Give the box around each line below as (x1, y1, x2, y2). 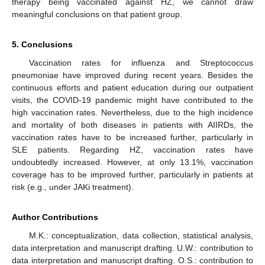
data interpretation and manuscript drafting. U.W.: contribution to (12, 243, 253, 253)
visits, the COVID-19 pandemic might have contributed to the (12, 95, 253, 105)
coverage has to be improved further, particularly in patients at (12, 170, 253, 180)
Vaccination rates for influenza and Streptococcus (28, 58, 253, 68)
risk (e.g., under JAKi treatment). (12, 182, 134, 192)
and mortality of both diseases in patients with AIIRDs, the (12, 120, 253, 130)
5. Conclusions (12, 40, 73, 50)
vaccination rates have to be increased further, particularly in (12, 132, 253, 143)
